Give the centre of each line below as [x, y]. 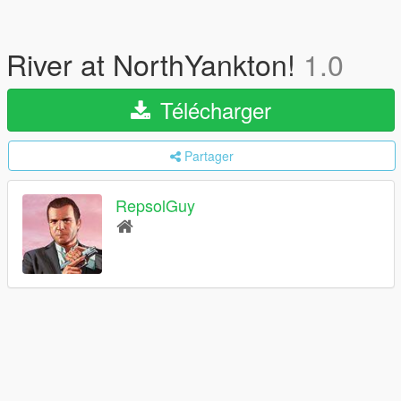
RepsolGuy [155, 205]
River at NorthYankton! [155, 64]
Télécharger [213, 110]
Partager [209, 156]
